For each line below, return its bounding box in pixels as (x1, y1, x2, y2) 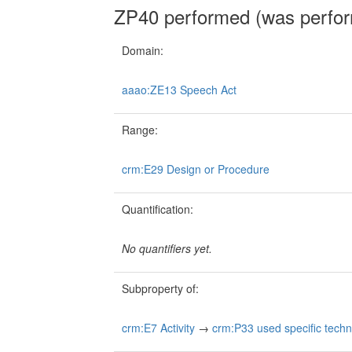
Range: (122, 122, 158, 138)
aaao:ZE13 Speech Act (122, 82, 236, 98)
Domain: (122, 42, 163, 59)
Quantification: (122, 201, 193, 218)
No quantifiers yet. (122, 240, 212, 257)
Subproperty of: (122, 280, 199, 297)
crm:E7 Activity (122, 320, 195, 336)
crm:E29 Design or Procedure (122, 161, 269, 178)
